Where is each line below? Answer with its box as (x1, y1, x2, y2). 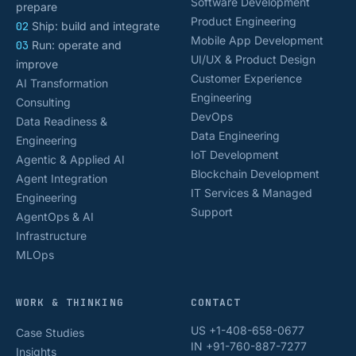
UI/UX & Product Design (191, 52, 315, 66)
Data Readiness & (16, 114, 107, 128)
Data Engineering (191, 129, 280, 142)
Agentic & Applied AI (16, 153, 125, 166)
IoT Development (191, 148, 279, 161)
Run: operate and (29, 38, 122, 52)
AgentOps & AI (16, 210, 94, 223)
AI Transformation (16, 76, 108, 90)
